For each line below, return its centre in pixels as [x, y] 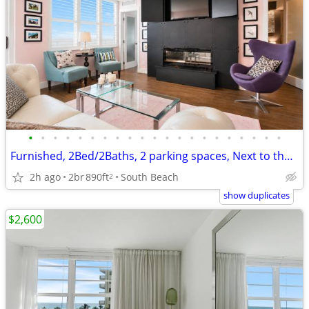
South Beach [150, 177]
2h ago [45, 177]
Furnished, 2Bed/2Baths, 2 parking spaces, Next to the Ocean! [289, 156]
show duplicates [257, 195]
